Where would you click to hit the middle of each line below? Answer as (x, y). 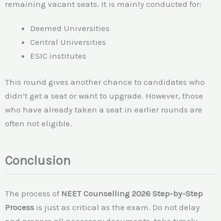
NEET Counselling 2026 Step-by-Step (132, 194)
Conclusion (38, 161)
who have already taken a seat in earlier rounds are (104, 110)
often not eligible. (38, 124)
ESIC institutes (58, 55)
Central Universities (68, 42)
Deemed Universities (70, 28)
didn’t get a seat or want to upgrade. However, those (104, 96)
